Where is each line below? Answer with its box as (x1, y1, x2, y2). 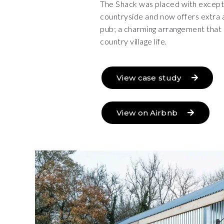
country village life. (100, 36, 167, 46)
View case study (116, 73, 181, 82)
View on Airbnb (116, 108, 178, 117)
